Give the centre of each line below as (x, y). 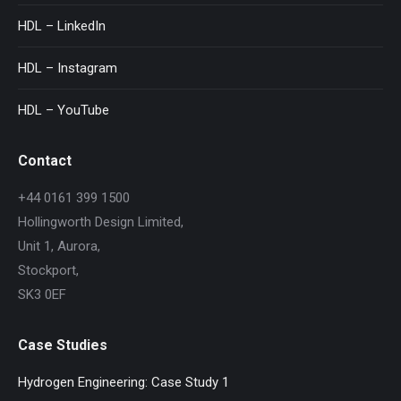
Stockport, (48, 270)
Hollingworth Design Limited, (101, 222)
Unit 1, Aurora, (59, 246)
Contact (45, 160)
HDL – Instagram (68, 68)
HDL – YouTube (64, 110)
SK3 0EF (42, 294)
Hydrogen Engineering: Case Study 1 (124, 382)
